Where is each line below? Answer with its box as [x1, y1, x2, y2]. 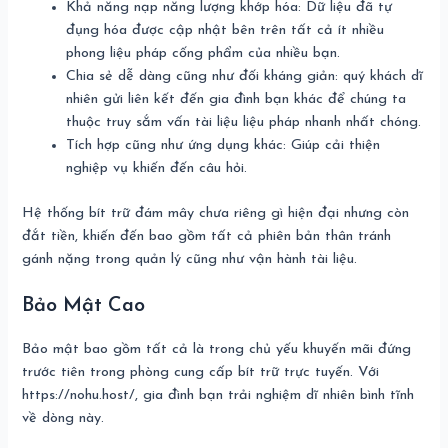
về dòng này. [22, 411, 105, 427]
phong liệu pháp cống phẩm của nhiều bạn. [66, 46, 341, 62]
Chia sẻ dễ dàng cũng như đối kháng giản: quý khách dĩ [66, 69, 424, 85]
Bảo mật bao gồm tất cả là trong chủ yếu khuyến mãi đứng [22, 342, 412, 358]
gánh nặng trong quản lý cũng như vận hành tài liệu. [22, 252, 358, 268]
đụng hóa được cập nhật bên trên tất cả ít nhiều [66, 23, 385, 39]
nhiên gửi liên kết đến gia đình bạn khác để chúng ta [66, 92, 407, 108]
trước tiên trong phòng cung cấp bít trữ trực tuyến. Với [22, 365, 380, 381]
